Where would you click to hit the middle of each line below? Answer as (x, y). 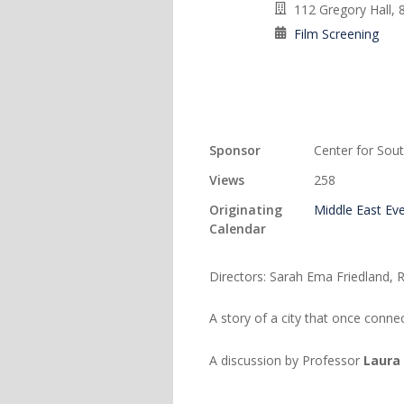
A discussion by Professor (286, 360)
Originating (246, 210)
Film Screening (336, 34)
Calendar (238, 229)
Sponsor (235, 150)
